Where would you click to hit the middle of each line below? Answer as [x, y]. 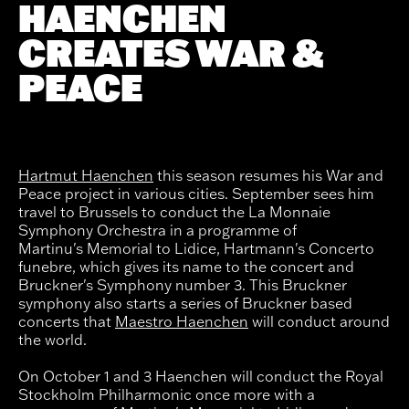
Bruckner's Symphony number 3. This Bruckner [183, 285]
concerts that [67, 322]
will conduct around [319, 322]
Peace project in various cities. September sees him [196, 194]
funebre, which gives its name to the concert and [186, 267]
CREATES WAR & [171, 52]
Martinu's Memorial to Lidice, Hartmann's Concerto [196, 249]
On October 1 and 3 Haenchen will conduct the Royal [201, 376]
